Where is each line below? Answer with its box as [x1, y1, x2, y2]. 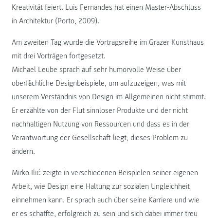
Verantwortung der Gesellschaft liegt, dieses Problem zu [12, 132, 188, 143]
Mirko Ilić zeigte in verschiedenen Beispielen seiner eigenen [12, 167, 198, 178]
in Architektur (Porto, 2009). [12, 16, 99, 26]
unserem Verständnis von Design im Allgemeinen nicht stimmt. [12, 91, 206, 102]
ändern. [12, 146, 35, 156]
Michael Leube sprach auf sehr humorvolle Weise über [12, 64, 181, 74]
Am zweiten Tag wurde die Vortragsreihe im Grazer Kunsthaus [12, 37, 204, 47]
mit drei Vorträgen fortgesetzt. [12, 51, 106, 61]
